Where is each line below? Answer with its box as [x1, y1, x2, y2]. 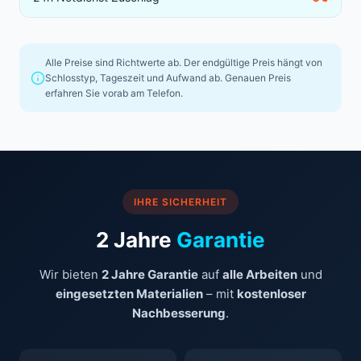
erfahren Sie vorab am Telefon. [45, 87, 183, 100]
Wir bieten [39, 267, 102, 283]
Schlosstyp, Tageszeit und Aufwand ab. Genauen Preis [45, 72, 291, 85]
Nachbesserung [132, 305, 226, 322]
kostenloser [236, 286, 306, 302]
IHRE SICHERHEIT [134, 196, 227, 209]
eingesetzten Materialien [55, 286, 203, 302]
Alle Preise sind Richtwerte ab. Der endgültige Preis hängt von [45, 56, 322, 69]
